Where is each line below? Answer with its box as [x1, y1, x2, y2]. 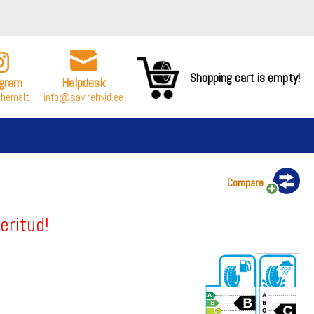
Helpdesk [61, 74, 106, 90]
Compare [227, 175, 264, 190]
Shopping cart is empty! [190, 69, 300, 86]
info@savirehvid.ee [43, 90, 123, 104]
